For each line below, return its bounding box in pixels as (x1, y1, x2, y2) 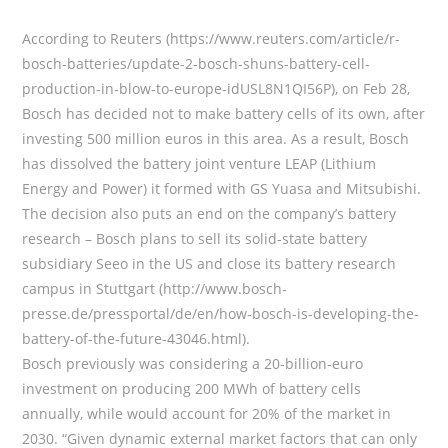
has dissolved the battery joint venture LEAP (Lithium (22, 153, 377, 173)
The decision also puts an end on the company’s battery (22, 203, 397, 223)
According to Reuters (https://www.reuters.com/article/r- (22, 28, 401, 48)
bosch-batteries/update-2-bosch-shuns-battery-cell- (22, 53, 371, 73)
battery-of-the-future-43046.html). (22, 328, 251, 348)
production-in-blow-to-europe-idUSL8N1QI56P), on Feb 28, (22, 78, 411, 98)
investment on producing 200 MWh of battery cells (22, 378, 362, 398)
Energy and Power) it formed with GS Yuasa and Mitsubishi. (22, 178, 422, 198)
